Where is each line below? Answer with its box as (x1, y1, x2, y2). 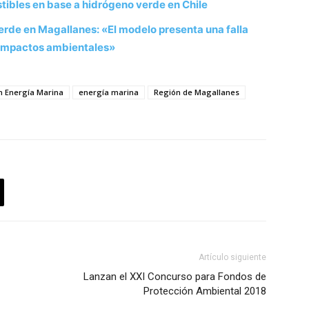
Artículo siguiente (199, 252, 266, 263)
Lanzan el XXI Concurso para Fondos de (83, 270, 266, 283)
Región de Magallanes (154, 87, 239, 98)
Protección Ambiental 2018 (143, 285, 266, 298)
